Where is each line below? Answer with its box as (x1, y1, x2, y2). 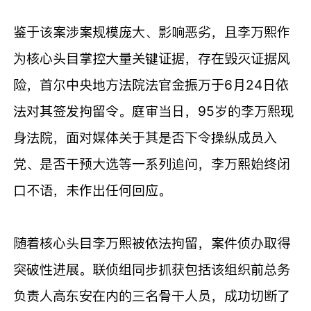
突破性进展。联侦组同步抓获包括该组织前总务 (13, 260, 291, 278)
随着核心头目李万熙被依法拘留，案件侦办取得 (13, 234, 291, 251)
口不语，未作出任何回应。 (13, 181, 172, 199)
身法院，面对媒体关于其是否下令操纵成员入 (13, 128, 278, 146)
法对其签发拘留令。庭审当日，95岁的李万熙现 (13, 102, 294, 119)
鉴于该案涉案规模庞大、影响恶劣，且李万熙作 (13, 23, 291, 40)
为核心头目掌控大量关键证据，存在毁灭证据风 (13, 49, 291, 67)
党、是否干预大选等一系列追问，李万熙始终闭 (13, 155, 291, 172)
